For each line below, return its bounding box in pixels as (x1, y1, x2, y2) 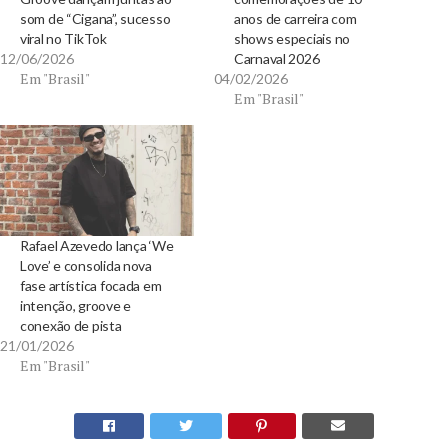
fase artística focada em (20, 276, 162, 294)
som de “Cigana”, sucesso (20, 9, 171, 27)
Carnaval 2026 (234, 49, 320, 67)
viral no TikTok (20, 29, 107, 47)
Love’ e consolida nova (20, 256, 152, 274)
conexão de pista (20, 316, 122, 334)
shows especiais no (234, 29, 350, 47)
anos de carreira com (234, 9, 357, 27)
